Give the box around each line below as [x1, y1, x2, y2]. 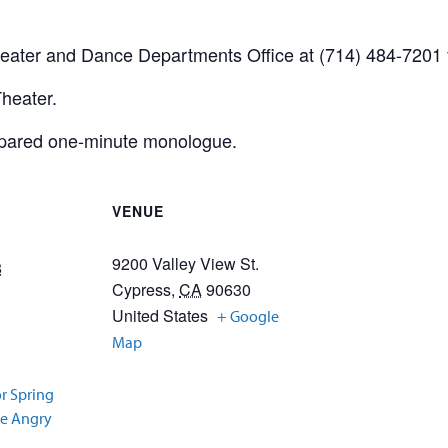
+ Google [217, 306, 279, 326]
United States [112, 304, 208, 327]
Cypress [112, 278, 171, 301]
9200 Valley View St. [112, 252, 259, 275]
